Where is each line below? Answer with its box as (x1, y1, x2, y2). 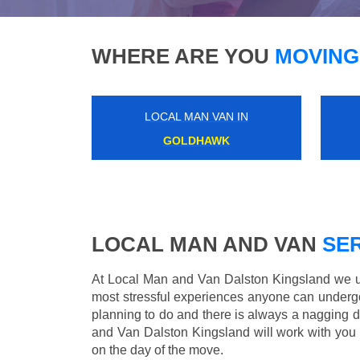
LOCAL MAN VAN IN (145, 110, 248, 124)
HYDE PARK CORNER (138, 134, 255, 148)
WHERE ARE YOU (92, 44, 269, 69)
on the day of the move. (92, 343, 223, 358)
